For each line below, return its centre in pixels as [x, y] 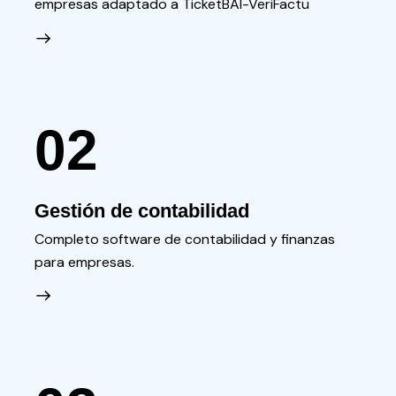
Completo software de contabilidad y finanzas [184, 239]
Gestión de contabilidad [141, 210]
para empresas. [84, 262]
